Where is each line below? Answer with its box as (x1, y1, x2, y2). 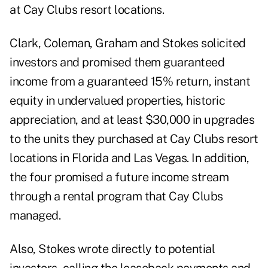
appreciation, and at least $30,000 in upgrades (10, 112, 254, 127)
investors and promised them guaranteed (10, 55, 224, 70)
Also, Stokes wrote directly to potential (10, 242, 215, 257)
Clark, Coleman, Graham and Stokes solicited (10, 36, 246, 51)
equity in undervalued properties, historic (10, 93, 225, 108)
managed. (10, 208, 60, 223)
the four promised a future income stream (10, 170, 229, 185)
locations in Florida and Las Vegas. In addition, (10, 151, 249, 166)
